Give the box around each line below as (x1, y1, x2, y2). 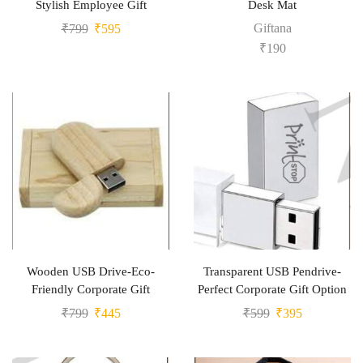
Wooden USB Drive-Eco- (27, 265, 155, 279)
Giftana (253, 21, 292, 36)
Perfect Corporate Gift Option (198, 283, 347, 297)
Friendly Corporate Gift (32, 283, 150, 297)
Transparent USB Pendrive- (203, 265, 341, 279)
